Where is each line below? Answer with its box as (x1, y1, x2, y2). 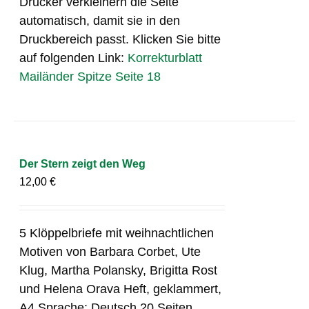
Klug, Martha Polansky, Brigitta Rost (19, 263, 218, 277)
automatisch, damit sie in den (19, 13, 181, 28)
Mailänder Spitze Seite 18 (19, 69, 161, 83)
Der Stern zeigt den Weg (19, 157, 146, 170)
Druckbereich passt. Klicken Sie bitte (19, 32, 221, 46)
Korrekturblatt (128, 50, 203, 65)
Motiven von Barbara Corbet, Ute (19, 244, 201, 259)
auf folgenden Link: (19, 50, 128, 65)
